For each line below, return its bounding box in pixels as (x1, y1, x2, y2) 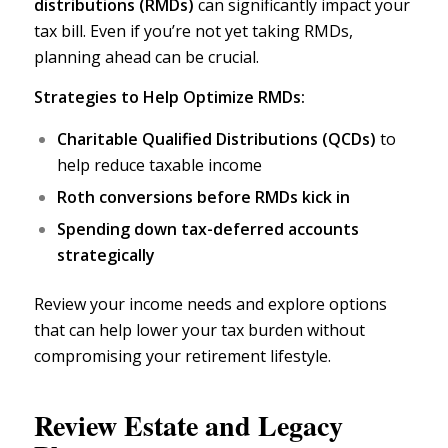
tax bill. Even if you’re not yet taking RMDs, (33, 20, 353, 42)
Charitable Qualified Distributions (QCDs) (56, 128, 376, 151)
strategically (56, 244, 155, 267)
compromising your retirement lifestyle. (33, 345, 331, 368)
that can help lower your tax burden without (33, 319, 365, 342)
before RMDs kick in (192, 186, 350, 209)
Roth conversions (56, 186, 193, 209)
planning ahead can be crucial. (33, 46, 259, 68)
